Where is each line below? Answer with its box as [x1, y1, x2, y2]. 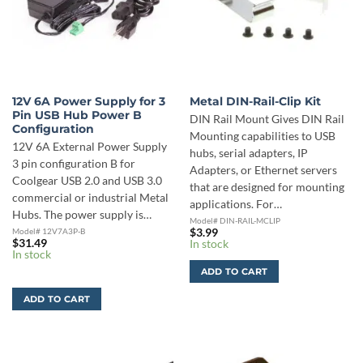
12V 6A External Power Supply [11, 139, 167, 153]
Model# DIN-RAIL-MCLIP [189, 216, 280, 225]
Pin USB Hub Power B [11, 109, 142, 122]
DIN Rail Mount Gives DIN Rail [189, 112, 344, 126]
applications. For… [189, 197, 282, 211]
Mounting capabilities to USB [189, 129, 335, 143]
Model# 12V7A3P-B [11, 226, 85, 236]
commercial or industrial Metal [11, 190, 169, 204]
